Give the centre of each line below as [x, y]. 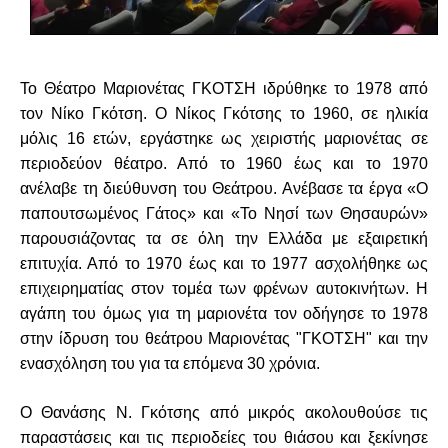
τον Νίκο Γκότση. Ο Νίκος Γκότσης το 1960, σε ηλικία [224, 113]
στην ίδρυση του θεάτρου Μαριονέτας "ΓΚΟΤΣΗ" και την [224, 338]
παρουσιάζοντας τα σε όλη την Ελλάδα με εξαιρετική [224, 238]
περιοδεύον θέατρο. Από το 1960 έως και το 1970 [224, 163]
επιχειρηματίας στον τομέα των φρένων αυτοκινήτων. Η [224, 288]
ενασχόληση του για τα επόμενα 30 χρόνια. [170, 363]
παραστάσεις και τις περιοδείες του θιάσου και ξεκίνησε [224, 437]
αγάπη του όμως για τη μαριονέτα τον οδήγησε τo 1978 [224, 313]
